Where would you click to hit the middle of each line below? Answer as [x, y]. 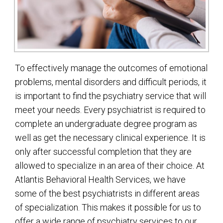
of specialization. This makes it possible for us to [108, 208]
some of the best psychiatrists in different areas [107, 194]
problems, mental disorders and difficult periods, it [111, 82]
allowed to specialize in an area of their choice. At [110, 166]
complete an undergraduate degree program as [106, 124]
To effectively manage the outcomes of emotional [111, 68]
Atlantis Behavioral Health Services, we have [100, 180]
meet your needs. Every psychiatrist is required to [110, 110]
